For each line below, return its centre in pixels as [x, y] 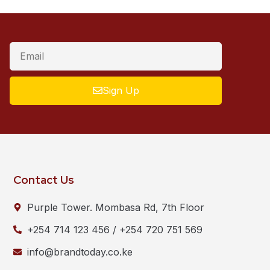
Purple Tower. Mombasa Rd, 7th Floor [115, 207]
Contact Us [44, 180]
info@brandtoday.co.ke [80, 252]
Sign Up [121, 91]
